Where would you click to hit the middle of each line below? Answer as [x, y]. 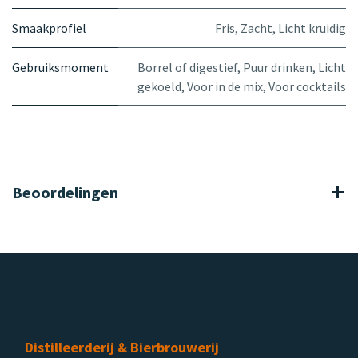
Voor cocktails [307, 86]
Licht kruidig [312, 28]
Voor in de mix [225, 86]
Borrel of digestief [187, 67]
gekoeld [159, 86]
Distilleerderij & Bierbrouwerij [122, 347]
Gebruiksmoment [60, 67]
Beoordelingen [65, 192]
